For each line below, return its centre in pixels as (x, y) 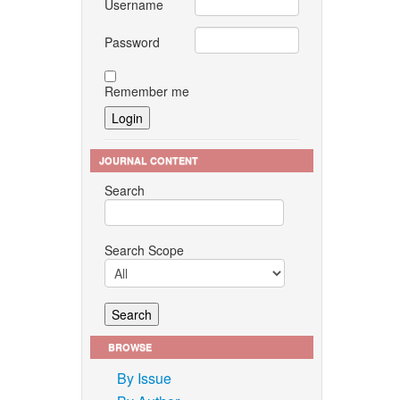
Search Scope (144, 250)
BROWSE (130, 346)
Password (132, 42)
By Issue (144, 378)
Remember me (147, 91)
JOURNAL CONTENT (149, 160)
